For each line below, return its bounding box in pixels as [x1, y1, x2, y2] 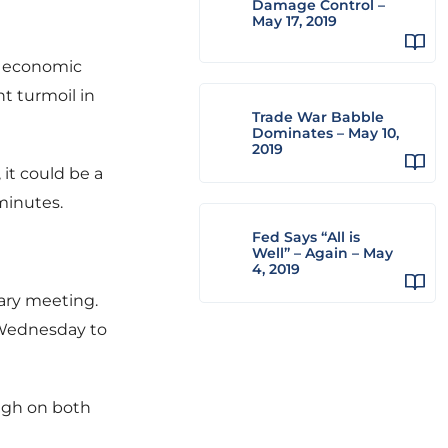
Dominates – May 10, [252, 124, 399, 142]
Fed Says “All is [252, 228, 360, 246]
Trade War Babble [252, 108, 384, 126]
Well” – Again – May [252, 244, 393, 262]
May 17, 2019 [252, 12, 337, 30]
